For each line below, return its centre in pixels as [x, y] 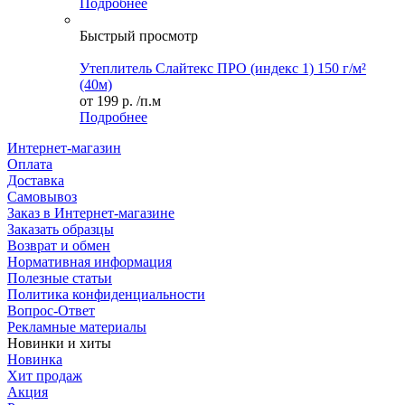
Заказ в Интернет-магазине [91, 213]
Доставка [36, 181]
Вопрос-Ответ [51, 311]
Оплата [30, 165]
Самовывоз [42, 197]
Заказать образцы [61, 230]
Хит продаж [45, 376]
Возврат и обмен [59, 246]
